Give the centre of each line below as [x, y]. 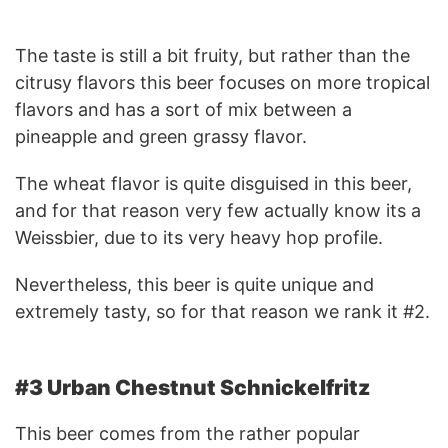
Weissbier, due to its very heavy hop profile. [199, 237]
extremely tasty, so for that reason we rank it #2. [222, 311]
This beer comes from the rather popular [187, 433]
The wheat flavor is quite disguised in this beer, [213, 183]
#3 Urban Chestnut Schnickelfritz [192, 387]
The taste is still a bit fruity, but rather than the [212, 55]
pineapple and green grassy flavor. [161, 136]
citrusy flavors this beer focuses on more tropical [222, 82]
